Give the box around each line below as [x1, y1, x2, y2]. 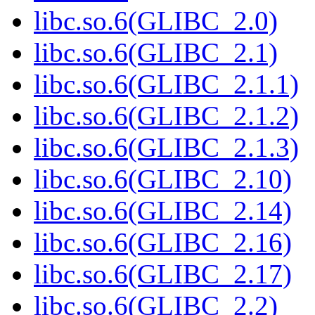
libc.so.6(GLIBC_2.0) [34, 6, 278, 37]
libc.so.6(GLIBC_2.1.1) [34, 69, 299, 100]
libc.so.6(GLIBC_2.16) [34, 227, 292, 258]
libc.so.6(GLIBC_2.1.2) [34, 101, 299, 131]
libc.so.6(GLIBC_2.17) [34, 259, 292, 290]
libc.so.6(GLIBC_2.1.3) [34, 132, 299, 163]
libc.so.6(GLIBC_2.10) [34, 164, 292, 195]
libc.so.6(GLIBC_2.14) [34, 195, 292, 226]
